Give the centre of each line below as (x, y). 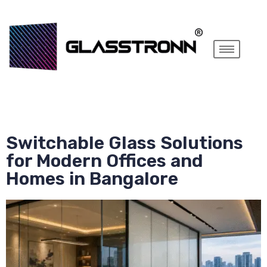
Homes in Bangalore (92, 178)
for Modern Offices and (105, 161)
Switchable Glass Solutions (125, 143)
